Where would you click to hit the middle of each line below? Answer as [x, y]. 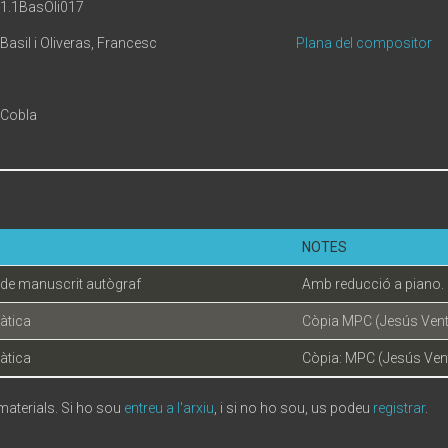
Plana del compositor [364, 43]
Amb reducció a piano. [373, 284]
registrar [399, 408]
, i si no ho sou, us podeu [293, 408]
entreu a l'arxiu [169, 408]
